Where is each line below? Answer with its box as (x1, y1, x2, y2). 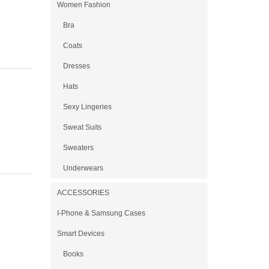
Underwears (62, 164, 103, 172)
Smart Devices (56, 229, 104, 238)
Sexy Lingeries (62, 103, 112, 111)
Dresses (62, 62, 90, 70)
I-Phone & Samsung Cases (56, 209, 145, 217)
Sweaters (62, 144, 94, 152)
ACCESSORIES (56, 189, 109, 197)
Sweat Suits (62, 123, 101, 131)
